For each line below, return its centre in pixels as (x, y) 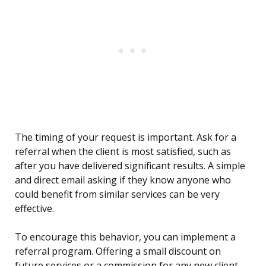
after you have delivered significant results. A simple (130, 166)
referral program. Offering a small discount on (118, 251)
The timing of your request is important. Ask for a (126, 137)
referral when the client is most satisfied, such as (123, 152)
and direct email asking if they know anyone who (123, 180)
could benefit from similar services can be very (117, 194)
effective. (34, 209)
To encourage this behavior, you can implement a (125, 237)
